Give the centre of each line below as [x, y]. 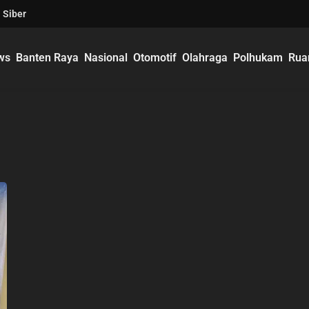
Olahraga [205, 58]
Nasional [106, 58]
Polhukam [258, 58]
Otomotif [155, 58]
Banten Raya [48, 58]
